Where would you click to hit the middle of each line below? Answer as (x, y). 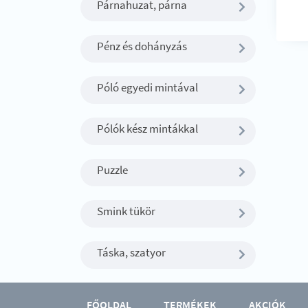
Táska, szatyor (131, 252)
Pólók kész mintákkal (147, 129)
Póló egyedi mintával (147, 87)
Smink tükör (126, 211)
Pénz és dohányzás (142, 46)
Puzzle (112, 170)
